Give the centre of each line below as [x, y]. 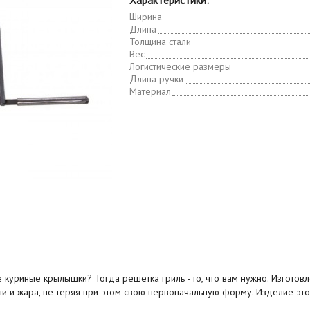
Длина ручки [156, 79]
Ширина [146, 17]
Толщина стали [160, 42]
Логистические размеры [180, 66]
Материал [150, 91]
